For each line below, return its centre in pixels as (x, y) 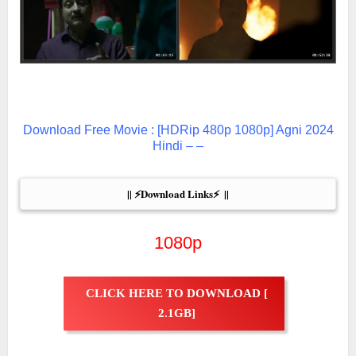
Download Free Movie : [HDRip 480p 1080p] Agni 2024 (178, 130)
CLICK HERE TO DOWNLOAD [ (176, 294)
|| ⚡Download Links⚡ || (178, 194)
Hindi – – (178, 146)
